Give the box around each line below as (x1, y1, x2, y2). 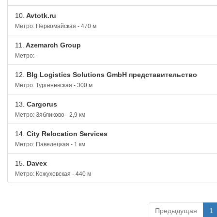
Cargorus (25, 100, 57, 108)
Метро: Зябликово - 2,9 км (15, 111, 85, 118)
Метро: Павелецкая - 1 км (15, 141, 85, 148)
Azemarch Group (24, 41, 81, 49)
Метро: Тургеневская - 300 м (15, 82, 93, 89)
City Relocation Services (25, 130, 108, 138)
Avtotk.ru (25, 12, 56, 19)
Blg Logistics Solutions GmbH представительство (25, 71, 197, 78)
